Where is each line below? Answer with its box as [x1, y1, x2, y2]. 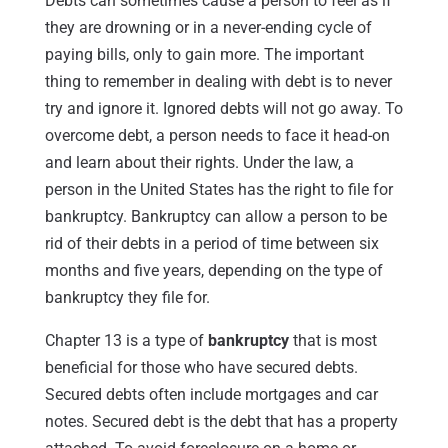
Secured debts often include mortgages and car [44, 384, 378, 404]
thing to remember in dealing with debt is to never [44, 71, 392, 91]
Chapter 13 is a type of [44, 330, 208, 350]
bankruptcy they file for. [44, 287, 210, 307]
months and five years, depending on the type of [44, 260, 383, 280]
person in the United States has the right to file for [44, 179, 393, 199]
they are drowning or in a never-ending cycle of [44, 17, 372, 37]
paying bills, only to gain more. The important [44, 44, 364, 64]
